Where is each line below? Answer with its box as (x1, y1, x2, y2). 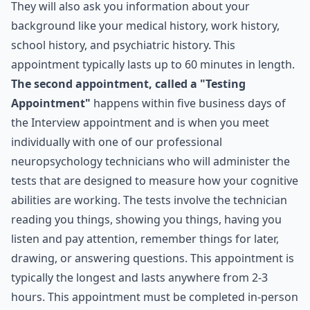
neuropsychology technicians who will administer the (11, 154, 290, 169)
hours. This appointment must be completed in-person (11, 289, 298, 304)
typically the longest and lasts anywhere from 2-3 (11, 270, 268, 285)
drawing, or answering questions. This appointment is (11, 250, 294, 266)
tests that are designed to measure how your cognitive (11, 173, 298, 188)
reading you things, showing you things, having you (11, 212, 282, 227)
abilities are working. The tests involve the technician (11, 192, 287, 208)
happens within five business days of (91, 95, 286, 111)
